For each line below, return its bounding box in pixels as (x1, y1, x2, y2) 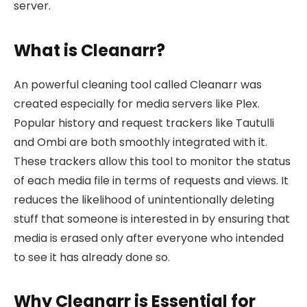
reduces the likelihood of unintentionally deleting (14, 191, 274, 208)
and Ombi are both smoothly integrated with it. (14, 134, 267, 150)
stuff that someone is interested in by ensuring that (14, 210, 290, 227)
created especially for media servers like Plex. (14, 95, 260, 112)
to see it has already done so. (14, 249, 170, 265)
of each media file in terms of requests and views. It (14, 172, 288, 188)
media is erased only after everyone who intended (14, 230, 284, 246)
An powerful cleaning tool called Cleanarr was (14, 76, 262, 93)
